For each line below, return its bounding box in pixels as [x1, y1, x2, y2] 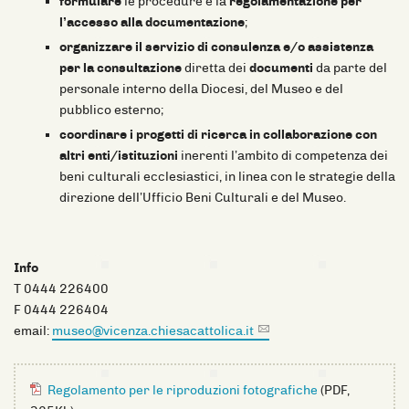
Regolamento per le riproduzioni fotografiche [47, 382, 318, 398]
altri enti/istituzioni [59, 147, 178, 163]
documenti [249, 59, 313, 76]
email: [14, 322, 52, 339]
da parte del [313, 59, 387, 76]
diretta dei [182, 59, 249, 76]
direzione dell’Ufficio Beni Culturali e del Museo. [59, 189, 346, 205]
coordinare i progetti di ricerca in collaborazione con [59, 126, 377, 142]
